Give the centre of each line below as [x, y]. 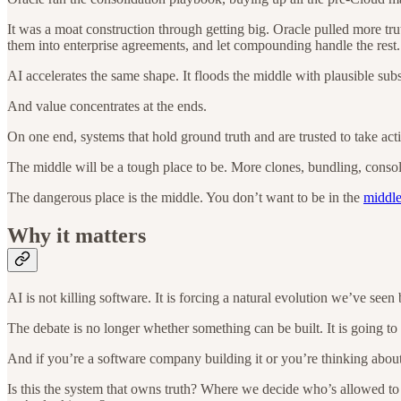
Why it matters [77, 235]
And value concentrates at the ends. [107, 106]
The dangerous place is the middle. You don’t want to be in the [185, 197]
